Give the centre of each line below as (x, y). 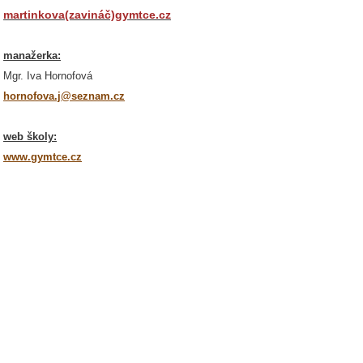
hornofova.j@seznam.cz (64, 96)
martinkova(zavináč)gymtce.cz (87, 15)
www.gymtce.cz (43, 157)
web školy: (30, 137)
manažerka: (32, 56)
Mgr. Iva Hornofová (48, 76)
